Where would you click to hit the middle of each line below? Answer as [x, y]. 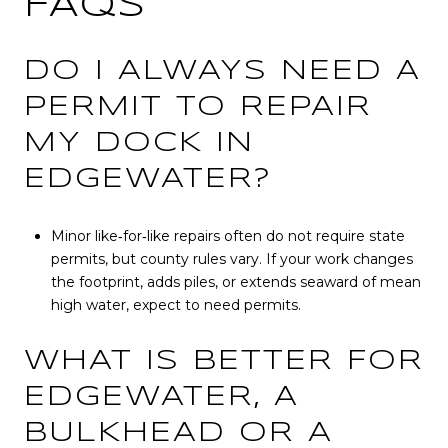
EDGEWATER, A [161, 397]
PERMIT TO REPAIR [198, 108]
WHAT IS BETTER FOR [224, 361]
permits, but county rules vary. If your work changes [231, 259]
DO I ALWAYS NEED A [222, 72]
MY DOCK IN [139, 144]
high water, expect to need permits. [175, 305]
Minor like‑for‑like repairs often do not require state [227, 236]
